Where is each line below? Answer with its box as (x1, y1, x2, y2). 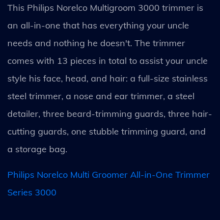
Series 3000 (7, 186, 56, 198)
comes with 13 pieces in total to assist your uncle (7, 55, 208, 66)
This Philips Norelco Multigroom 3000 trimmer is (7, 1, 203, 13)
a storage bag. (7, 143, 70, 155)
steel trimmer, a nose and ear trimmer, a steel (7, 90, 194, 102)
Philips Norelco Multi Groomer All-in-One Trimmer (7, 168, 210, 180)
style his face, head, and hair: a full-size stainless (7, 72, 208, 84)
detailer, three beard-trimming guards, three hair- (7, 108, 212, 119)
